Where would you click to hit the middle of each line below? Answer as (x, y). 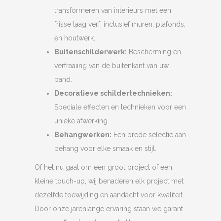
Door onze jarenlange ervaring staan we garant (109, 209)
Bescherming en (154, 52)
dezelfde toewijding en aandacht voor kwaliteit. (109, 195)
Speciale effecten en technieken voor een (120, 107)
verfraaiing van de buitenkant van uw (111, 66)
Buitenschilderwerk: (91, 52)
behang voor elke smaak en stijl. (105, 149)
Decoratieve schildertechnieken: (113, 93)
